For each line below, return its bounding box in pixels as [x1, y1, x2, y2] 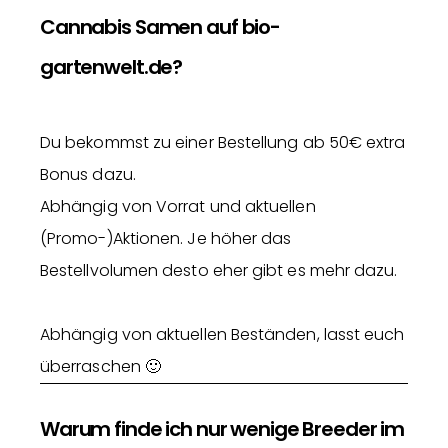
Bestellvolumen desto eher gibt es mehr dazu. [40, 259, 398, 283]
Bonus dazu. [40, 163, 136, 187]
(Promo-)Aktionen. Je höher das [40, 227, 292, 251]
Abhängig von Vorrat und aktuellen [40, 195, 316, 219]
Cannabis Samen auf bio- [40, 13, 281, 42]
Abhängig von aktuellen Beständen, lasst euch [40, 323, 405, 347]
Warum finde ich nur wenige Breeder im [40, 415, 405, 444]
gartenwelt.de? [40, 53, 183, 82]
